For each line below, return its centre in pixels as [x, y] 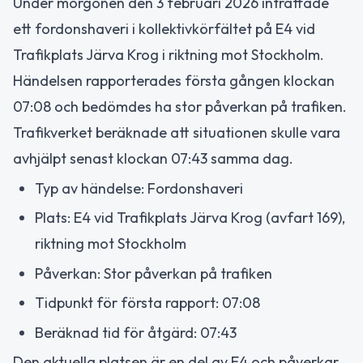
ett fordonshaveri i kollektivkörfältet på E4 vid [164, 29]
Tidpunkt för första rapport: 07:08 [147, 303]
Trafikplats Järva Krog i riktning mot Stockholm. [169, 55]
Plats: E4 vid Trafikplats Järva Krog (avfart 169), [190, 218]
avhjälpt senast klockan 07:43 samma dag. [153, 158]
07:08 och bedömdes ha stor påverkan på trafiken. [180, 107]
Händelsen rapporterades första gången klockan [174, 81]
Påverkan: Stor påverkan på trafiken [154, 273]
